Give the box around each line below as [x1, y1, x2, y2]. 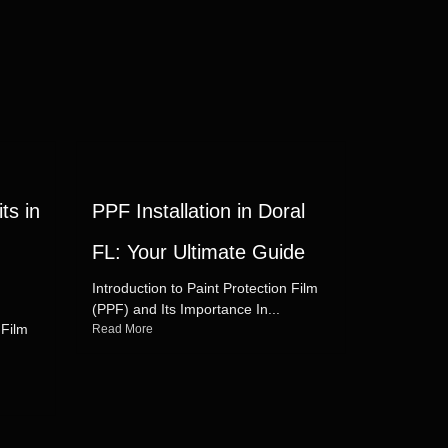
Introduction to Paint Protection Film [92, 280, 318, 296]
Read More [92, 322, 153, 336]
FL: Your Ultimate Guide [92, 241, 305, 263]
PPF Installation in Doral [92, 200, 305, 222]
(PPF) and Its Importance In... [92, 301, 280, 317]
